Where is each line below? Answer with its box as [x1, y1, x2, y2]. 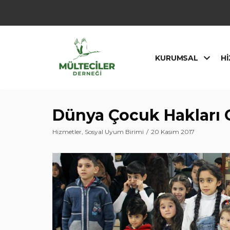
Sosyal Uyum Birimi [85, 128, 144, 136]
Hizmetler [52, 128, 82, 136]
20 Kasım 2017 [151, 128, 195, 136]
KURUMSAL [155, 53, 198, 63]
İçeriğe [10, 6, 39, 16]
